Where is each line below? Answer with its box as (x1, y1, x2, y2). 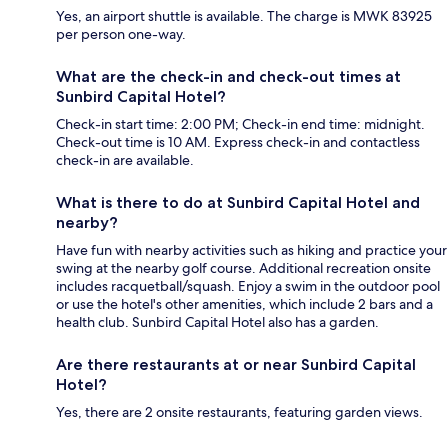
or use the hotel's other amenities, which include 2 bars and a (56, 295, 433, 314)
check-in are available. (56, 151, 194, 170)
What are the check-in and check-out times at (56, 67, 401, 87)
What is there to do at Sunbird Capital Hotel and (56, 193, 420, 213)
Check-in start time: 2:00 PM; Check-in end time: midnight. (56, 115, 425, 134)
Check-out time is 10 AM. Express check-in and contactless (56, 133, 420, 152)
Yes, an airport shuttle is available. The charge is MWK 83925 (56, 7, 432, 26)
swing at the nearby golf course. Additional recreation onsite (56, 259, 431, 278)
